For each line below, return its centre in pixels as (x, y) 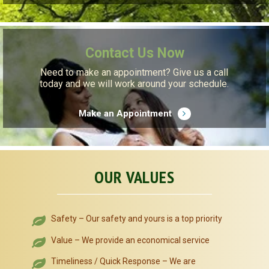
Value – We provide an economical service (130, 240)
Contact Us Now (134, 53)
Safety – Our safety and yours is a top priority (136, 219)
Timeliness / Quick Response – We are (123, 261)
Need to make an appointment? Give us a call (134, 73)
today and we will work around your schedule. (134, 84)
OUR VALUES (134, 177)
